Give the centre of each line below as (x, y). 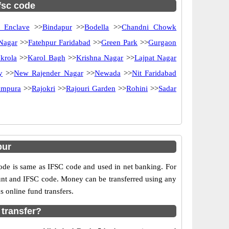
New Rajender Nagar (49, 73)
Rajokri (43, 88)
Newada (107, 73)
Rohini (137, 88)
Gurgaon (163, 42)
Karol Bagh (47, 58)
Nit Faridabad (154, 73)
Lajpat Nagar (155, 58)
